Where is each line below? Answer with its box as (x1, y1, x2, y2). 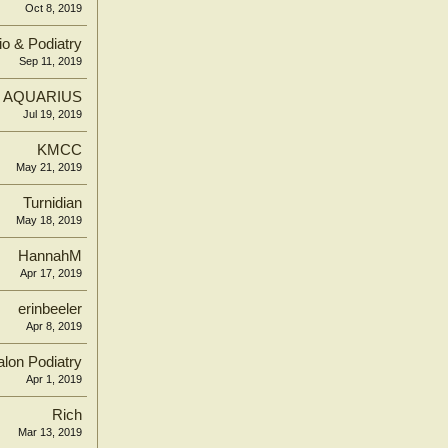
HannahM (18, 248, 82, 264)
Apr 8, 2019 (26, 320, 82, 332)
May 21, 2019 (16, 161, 82, 173)
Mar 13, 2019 (18, 426, 82, 438)
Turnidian (23, 195, 82, 211)
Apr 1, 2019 (26, 373, 82, 385)
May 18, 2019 (16, 214, 82, 226)
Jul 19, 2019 (23, 108, 82, 120)
